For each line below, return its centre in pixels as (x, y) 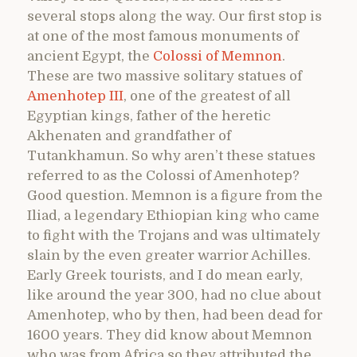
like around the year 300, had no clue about (174, 295)
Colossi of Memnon (218, 56)
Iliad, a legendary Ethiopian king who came (173, 215)
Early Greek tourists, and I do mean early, (165, 275)
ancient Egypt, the (90, 56)
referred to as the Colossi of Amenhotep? (163, 175)
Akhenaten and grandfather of (129, 135)
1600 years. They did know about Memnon (170, 335)
